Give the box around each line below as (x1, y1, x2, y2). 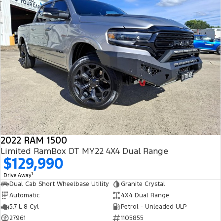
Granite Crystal (120, 180, 165, 188)
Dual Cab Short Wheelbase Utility (9, 180, 109, 188)
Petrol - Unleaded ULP (120, 202, 186, 211)
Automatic (9, 191, 39, 199)
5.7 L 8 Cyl (9, 202, 39, 211)
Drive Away (3, 172, 32, 179)
